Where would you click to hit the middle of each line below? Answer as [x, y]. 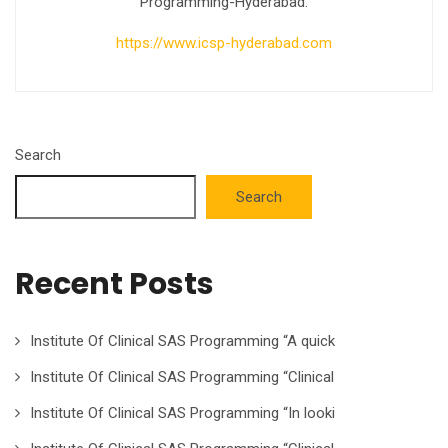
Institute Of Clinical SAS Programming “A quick [182, 341]
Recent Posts [114, 284]
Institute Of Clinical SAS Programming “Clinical [182, 377]
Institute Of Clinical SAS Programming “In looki [182, 413]
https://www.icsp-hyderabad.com [224, 43]
